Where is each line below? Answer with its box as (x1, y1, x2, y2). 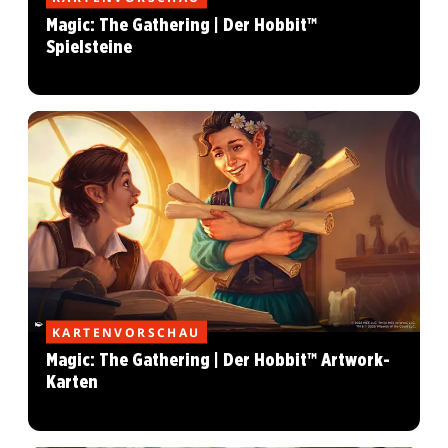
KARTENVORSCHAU (52, 323, 201, 341)
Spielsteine (46, 37, 132, 57)
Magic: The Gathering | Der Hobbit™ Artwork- (46, 350, 390, 370)
